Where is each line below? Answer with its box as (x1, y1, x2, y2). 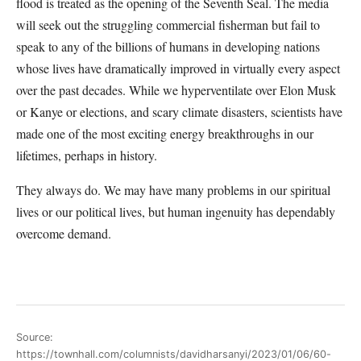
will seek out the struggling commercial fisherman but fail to (16, 16, 320, 33)
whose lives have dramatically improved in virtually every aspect (16, 60, 340, 77)
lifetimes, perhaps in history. (16, 147, 157, 164)
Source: (16, 330, 53, 343)
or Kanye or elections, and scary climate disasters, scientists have (16, 103, 342, 120)
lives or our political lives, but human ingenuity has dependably (16, 203, 335, 220)
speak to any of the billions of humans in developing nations (16, 38, 320, 55)
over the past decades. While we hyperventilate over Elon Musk (16, 81, 336, 98)
